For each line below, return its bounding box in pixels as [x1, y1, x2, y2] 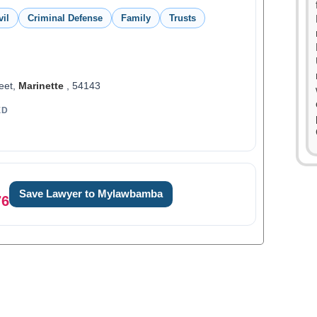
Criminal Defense [27, 13, 103, 23]
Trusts [168, 13, 196, 23]
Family [120, 13, 151, 23]
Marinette [18, 80, 64, 91]
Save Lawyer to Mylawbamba [18, 188, 163, 200]
